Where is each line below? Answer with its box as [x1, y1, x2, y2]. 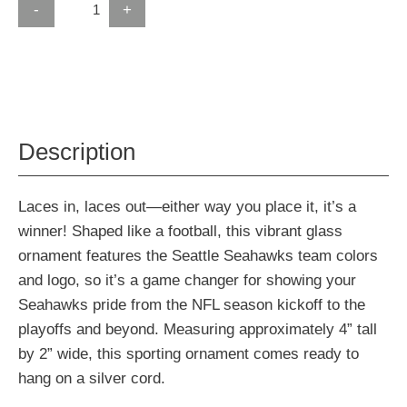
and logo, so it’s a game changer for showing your [18, 271, 356, 290]
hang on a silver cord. [18, 369, 165, 388]
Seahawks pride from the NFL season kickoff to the [18, 295, 365, 314]
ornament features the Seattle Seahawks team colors [18, 246, 378, 265]
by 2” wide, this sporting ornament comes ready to [18, 344, 359, 363]
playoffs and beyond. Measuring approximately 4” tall [18, 320, 377, 339]
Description [18, 139, 135, 165]
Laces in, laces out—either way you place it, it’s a [18, 197, 356, 216]
